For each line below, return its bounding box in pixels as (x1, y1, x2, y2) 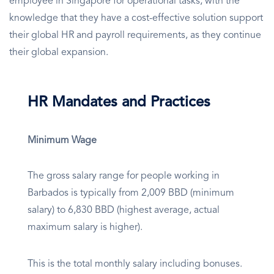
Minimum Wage (28, 136, 97, 146)
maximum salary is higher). (28, 223, 145, 233)
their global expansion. (9, 48, 108, 58)
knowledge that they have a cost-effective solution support (9, 13, 263, 24)
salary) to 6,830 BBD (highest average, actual (28, 206, 220, 216)
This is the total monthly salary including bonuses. (28, 259, 242, 270)
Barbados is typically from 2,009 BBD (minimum (28, 188, 234, 199)
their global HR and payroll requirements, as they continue (9, 31, 261, 41)
